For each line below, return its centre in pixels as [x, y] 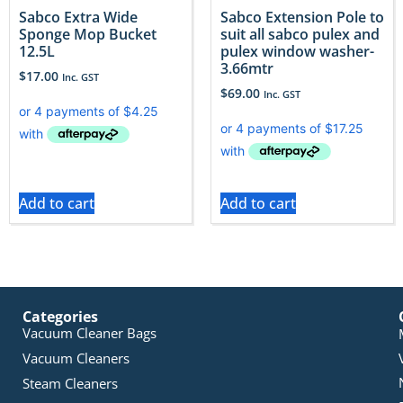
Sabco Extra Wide [78, 17]
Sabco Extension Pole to [302, 17]
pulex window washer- [297, 51]
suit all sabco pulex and [300, 34]
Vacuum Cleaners [76, 358]
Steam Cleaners [70, 384]
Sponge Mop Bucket [88, 34]
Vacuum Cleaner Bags [90, 333]
